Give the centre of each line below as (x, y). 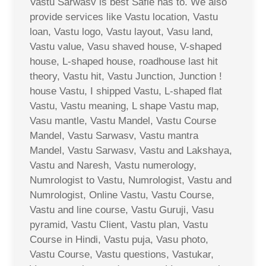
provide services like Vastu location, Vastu (124, 17)
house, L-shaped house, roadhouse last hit (124, 61)
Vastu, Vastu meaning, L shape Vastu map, (124, 106)
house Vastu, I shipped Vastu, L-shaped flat (126, 91)
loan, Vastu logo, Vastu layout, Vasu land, (121, 31)
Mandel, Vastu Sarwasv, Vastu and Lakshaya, (131, 150)
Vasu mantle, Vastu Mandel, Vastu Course (123, 121)
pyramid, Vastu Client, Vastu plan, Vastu (119, 224)
